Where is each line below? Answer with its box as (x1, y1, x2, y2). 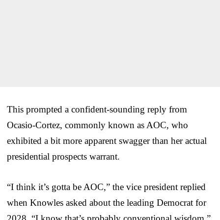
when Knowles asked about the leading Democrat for (7, 197, 206, 208)
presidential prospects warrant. (7, 151, 120, 162)
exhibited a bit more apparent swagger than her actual (7, 136, 207, 146)
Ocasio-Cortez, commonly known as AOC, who (7, 120, 188, 131)
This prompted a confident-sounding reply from (7, 104, 187, 115)
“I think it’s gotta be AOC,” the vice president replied (7, 182, 206, 192)
